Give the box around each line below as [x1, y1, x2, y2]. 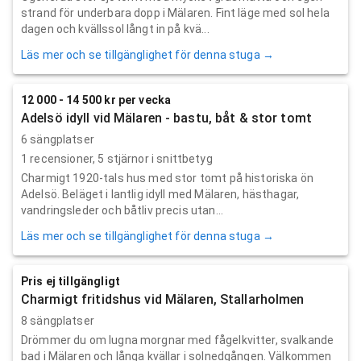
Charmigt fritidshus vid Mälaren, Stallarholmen [21, 291, 305, 307]
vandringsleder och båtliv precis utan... [21, 203, 223, 217]
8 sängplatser [21, 313, 94, 327]
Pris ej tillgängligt [21, 274, 120, 288]
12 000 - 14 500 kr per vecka [21, 93, 172, 106]
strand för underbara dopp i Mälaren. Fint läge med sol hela [21, 6, 330, 19]
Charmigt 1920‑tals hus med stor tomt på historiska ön [21, 171, 313, 185]
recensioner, [27, 151, 98, 165]
